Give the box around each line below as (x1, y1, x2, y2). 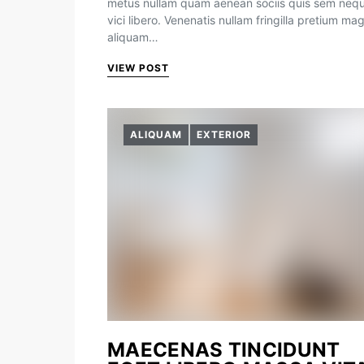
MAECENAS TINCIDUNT (107, 338, 340, 362)
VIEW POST (107, 62, 169, 74)
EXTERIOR (197, 128, 251, 141)
